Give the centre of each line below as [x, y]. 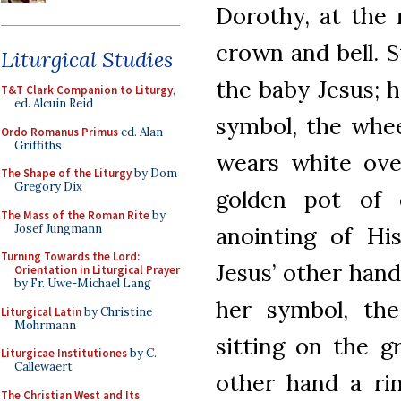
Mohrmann [45, 325]
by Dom [154, 173]
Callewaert [43, 367]
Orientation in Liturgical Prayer [97, 270]
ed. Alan [141, 132]
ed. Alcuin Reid [54, 103]
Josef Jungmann [58, 228]
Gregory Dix [48, 187]
